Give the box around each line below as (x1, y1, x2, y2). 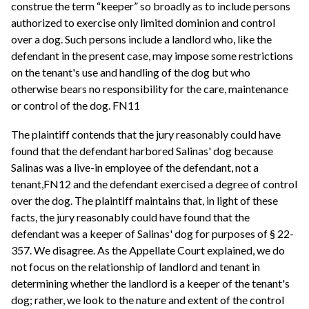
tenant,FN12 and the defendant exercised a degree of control (11, 177, 297, 190)
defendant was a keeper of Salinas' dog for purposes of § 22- (11, 226, 294, 240)
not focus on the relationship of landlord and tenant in (11, 259, 260, 273)
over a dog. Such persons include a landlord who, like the (11, 32, 272, 46)
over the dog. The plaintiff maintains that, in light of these (11, 193, 278, 207)
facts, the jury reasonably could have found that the (11, 210, 250, 223)
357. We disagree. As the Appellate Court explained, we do (11, 243, 285, 257)
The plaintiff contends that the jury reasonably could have (11, 127, 281, 141)
